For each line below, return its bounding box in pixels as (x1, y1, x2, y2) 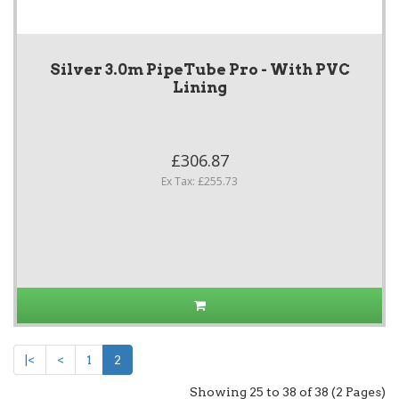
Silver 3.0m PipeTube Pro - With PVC (49, 61, 350, 79)
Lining (172, 78, 227, 97)
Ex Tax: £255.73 (161, 174, 238, 190)
